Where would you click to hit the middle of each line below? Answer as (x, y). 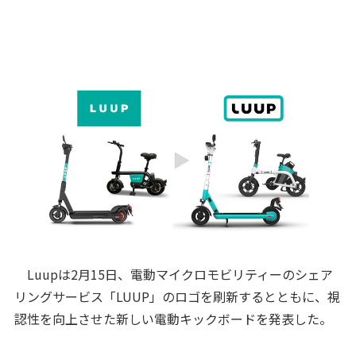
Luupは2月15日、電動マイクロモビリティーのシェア (173, 274)
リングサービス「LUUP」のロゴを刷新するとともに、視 (177, 296)
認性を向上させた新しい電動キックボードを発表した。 (173, 318)
